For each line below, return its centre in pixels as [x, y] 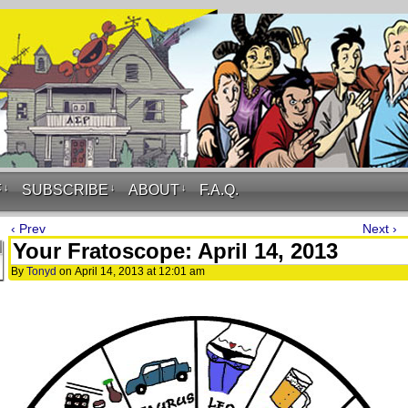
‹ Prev [28, 229]
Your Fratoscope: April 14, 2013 [175, 251]
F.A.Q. [219, 190]
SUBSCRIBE [65, 190]
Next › [380, 229]
